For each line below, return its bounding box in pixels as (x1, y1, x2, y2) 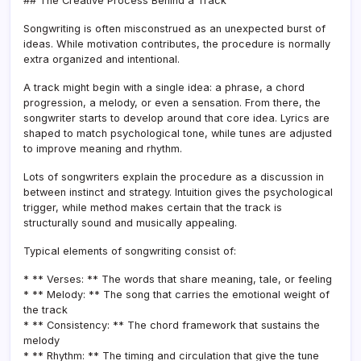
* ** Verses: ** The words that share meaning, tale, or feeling (23, 272, 332, 285)
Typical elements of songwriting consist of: (23, 244, 236, 257)
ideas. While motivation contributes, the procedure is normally (23, 37, 330, 50)
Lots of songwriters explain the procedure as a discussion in (23, 170, 324, 183)
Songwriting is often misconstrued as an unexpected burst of (23, 22, 326, 35)
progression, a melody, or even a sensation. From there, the (23, 96, 321, 109)
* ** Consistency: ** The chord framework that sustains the (23, 318, 320, 331)
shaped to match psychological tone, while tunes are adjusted (23, 127, 332, 139)
